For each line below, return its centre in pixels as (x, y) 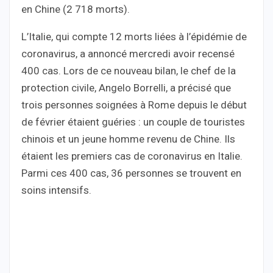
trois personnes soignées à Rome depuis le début (134, 105)
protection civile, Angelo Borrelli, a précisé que (126, 87)
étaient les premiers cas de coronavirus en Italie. (132, 156)
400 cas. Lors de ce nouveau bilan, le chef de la (129, 70)
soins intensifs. (56, 190)
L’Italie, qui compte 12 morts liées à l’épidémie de (134, 36)
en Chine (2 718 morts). (76, 9)
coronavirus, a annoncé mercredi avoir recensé (128, 53)
